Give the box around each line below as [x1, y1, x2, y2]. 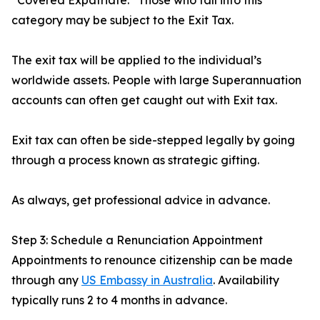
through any [11, 273, 81, 287]
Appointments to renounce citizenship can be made [11, 253, 293, 267]
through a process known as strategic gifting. [11, 153, 259, 167]
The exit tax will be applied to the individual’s [11, 53, 261, 67]
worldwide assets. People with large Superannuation [11, 73, 301, 87]
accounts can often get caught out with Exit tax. [11, 93, 277, 107]
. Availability [213, 273, 279, 287]
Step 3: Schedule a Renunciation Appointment [11, 233, 263, 247]
